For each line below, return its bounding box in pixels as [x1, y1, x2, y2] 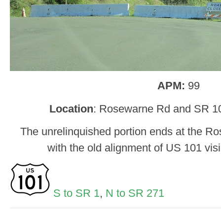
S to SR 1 [53, 186, 100, 199]
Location [49, 102, 94, 115]
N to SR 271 [106, 186, 164, 199]
